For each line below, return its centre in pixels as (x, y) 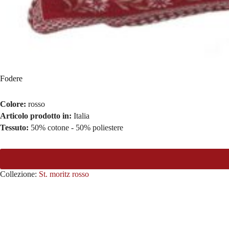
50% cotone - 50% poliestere (77, 127)
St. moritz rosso (64, 174)
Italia (82, 116)
